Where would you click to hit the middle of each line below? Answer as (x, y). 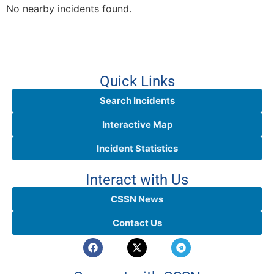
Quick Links (137, 82)
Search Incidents (137, 101)
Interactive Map (137, 125)
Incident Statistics (137, 149)
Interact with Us (137, 180)
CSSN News (137, 199)
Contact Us (137, 223)
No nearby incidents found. (69, 8)
